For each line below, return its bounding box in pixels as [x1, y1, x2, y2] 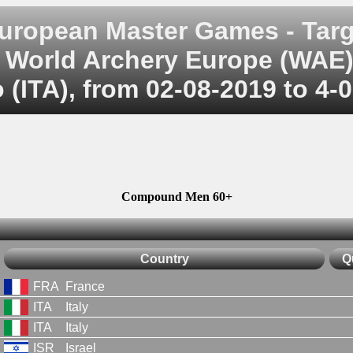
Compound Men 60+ [121, 190, 232, 204]
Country [139, 251, 189, 266]
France [65, 279, 105, 293]
